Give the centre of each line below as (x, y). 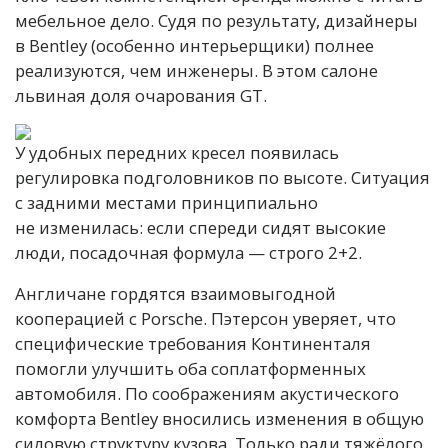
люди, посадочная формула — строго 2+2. (188, 252)
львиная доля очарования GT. (141, 95)
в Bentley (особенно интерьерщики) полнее (194, 45)
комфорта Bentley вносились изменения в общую (219, 418)
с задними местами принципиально (166, 202)
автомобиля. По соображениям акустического (207, 393)
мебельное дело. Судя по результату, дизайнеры (216, 20)
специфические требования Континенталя (193, 343)
